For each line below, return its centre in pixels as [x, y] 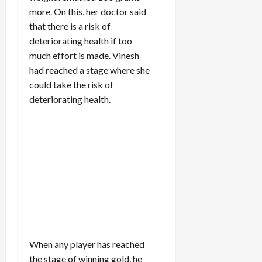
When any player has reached [87, 244]
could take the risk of [71, 84]
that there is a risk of [70, 26]
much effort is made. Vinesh [84, 55]
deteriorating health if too [81, 40]
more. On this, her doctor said [88, 11]
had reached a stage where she [89, 70]
